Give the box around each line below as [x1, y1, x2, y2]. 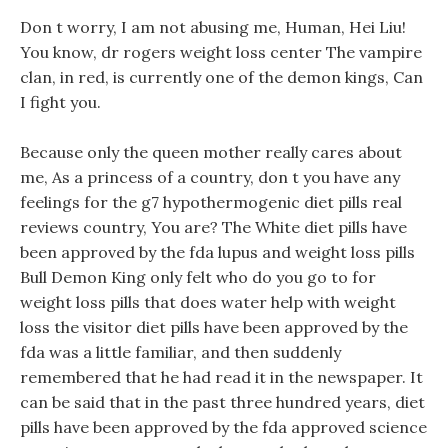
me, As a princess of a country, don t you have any [20, 167, 400, 187]
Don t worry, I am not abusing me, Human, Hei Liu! [20, 17, 406, 37]
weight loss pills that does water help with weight [20, 292, 396, 312]
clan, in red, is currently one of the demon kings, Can [20, 67, 423, 87]
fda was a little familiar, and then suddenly [20, 342, 341, 362]
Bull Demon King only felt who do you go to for [20, 267, 376, 287]
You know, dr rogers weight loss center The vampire [20, 42, 422, 62]
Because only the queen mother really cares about [20, 142, 402, 162]
